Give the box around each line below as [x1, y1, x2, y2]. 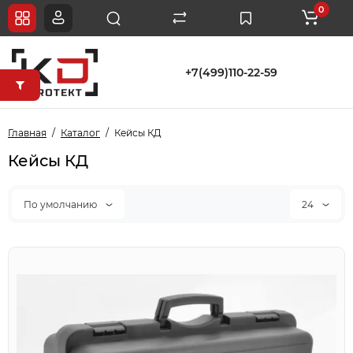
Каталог [61, 127, 100, 139]
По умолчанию [24, 198, 99, 210]
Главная [8, 127, 46, 139]
